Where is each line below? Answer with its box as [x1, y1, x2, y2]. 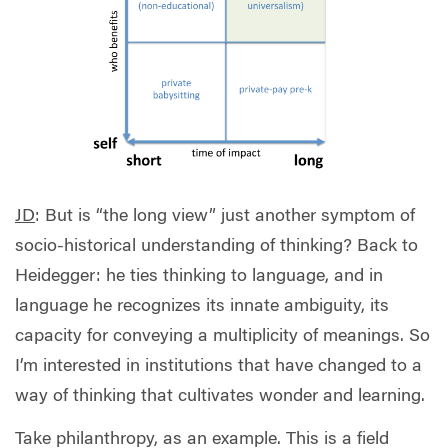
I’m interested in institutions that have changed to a [15, 357, 422, 376]
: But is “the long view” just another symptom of [35, 207, 415, 226]
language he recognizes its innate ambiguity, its [15, 297, 389, 316]
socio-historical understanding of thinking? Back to [15, 237, 418, 256]
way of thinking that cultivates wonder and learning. [15, 387, 425, 406]
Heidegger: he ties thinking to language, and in [15, 267, 383, 286]
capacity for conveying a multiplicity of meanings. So [15, 327, 430, 346]
